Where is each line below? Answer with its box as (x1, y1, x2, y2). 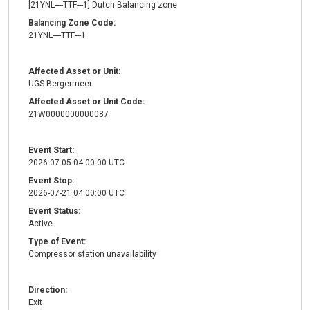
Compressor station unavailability (28, 249, 156, 259)
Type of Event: (28, 237, 86, 247)
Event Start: (28, 145, 74, 156)
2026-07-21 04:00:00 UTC (28, 188, 125, 199)
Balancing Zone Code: (28, 18, 116, 28)
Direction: (28, 285, 67, 295)
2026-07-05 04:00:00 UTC (28, 158, 125, 168)
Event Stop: (28, 176, 74, 186)
